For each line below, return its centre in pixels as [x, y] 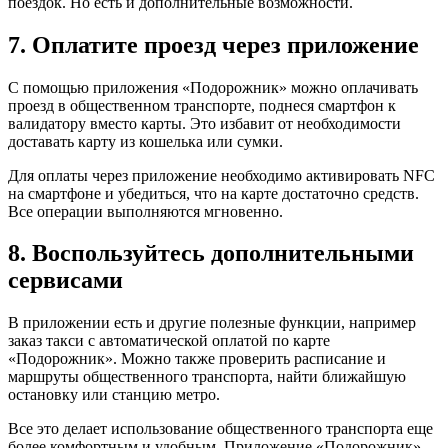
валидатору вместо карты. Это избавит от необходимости [204, 123]
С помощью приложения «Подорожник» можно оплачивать [213, 87]
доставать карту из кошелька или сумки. [145, 141]
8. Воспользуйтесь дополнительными [211, 253]
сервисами [65, 280]
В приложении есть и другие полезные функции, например [212, 323]
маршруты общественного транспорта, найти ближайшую [207, 377]
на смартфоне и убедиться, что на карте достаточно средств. [213, 193]
